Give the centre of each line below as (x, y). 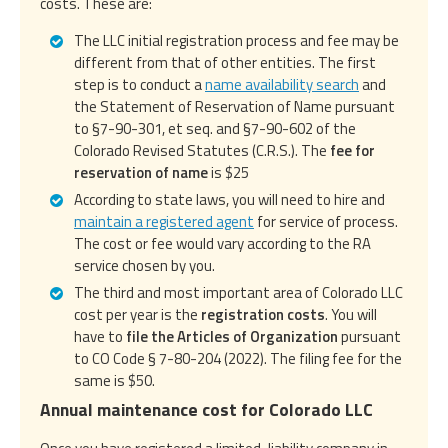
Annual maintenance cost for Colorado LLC (206, 409)
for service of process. (326, 221)
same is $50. (114, 380)
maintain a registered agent (164, 221)
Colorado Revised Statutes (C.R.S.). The (202, 150)
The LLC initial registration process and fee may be (236, 40)
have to (100, 336)
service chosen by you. (144, 265)
